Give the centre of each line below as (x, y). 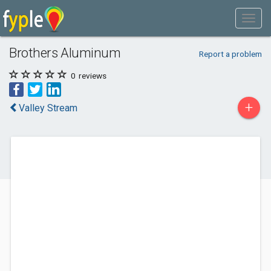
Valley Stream (48, 108)
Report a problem (230, 54)
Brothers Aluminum (65, 53)
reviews (92, 76)
